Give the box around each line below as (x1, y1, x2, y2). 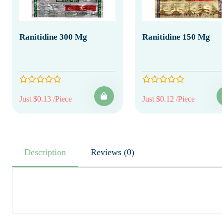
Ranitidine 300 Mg (19, 32, 87, 42)
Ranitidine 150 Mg (142, 32, 210, 42)
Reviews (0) (124, 147, 134, 157)
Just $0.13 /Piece (19, 94, 72, 103)
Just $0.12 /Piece (142, 94, 195, 103)
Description (24, 147, 66, 157)
